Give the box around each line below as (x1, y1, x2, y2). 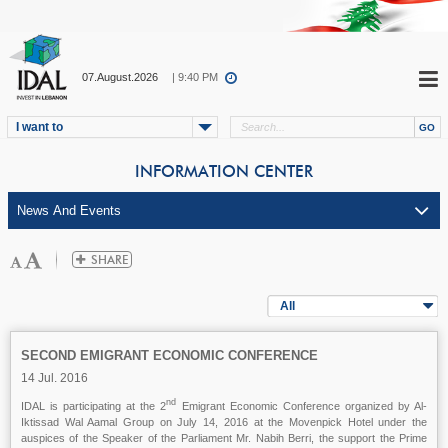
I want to (16, 120, 63, 134)
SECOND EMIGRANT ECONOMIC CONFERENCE (21, 348, 318, 363)
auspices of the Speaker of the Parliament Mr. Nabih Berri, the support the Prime (21, 431, 427, 444)
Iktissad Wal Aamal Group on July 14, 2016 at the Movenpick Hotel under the (21, 415, 427, 428)
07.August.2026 (82, 71, 158, 83)
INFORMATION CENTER (135, 164, 313, 180)
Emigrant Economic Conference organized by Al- (176, 399, 428, 412)
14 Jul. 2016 (21, 371, 88, 385)
